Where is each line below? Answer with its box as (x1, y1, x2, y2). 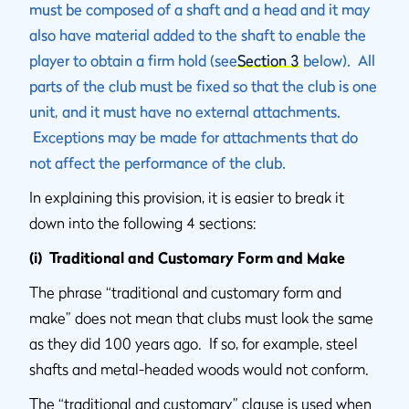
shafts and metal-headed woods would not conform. (29, 360, 369, 378)
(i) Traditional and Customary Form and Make (29, 248, 345, 267)
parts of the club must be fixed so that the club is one (29, 77, 377, 95)
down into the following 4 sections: (29, 214, 257, 232)
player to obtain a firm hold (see (29, 51, 237, 69)
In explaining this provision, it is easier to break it (29, 188, 344, 206)
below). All (299, 51, 375, 69)
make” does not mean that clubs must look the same (29, 309, 373, 327)
